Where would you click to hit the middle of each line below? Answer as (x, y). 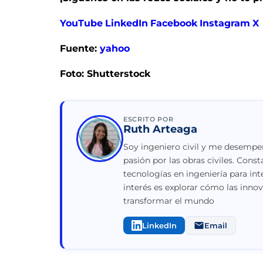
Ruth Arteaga (160, 129)
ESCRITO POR (149, 119)
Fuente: (80, 48)
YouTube (81, 23)
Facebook (174, 23)
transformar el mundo (169, 200)
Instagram (225, 23)
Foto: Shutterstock (105, 73)
